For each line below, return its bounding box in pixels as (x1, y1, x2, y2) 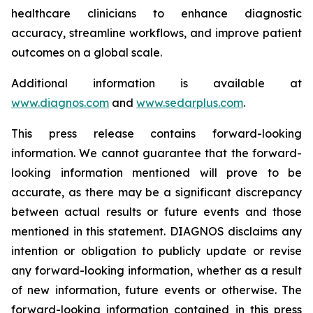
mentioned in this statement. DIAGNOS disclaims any (11, 224, 302, 238)
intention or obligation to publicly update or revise (11, 244, 302, 258)
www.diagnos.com (11, 96, 109, 110)
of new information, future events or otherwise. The (11, 283, 302, 297)
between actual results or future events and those (11, 205, 302, 219)
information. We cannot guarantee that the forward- (11, 146, 302, 160)
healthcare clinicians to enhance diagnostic (11, 6, 302, 20)
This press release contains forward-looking (11, 126, 302, 140)
